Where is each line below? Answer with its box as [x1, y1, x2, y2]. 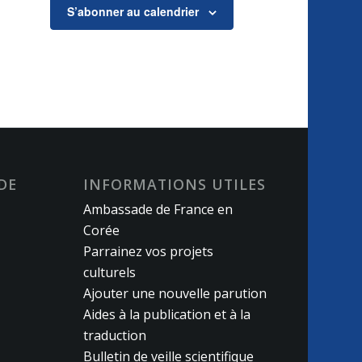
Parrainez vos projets [83, 242, 214, 260]
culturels [83, 263, 137, 281]
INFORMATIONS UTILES [83, 174, 267, 194]
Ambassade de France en [83, 200, 234, 218]
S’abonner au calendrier [66, 3, 199, 19]
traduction [83, 326, 147, 344]
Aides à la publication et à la [83, 305, 251, 323]
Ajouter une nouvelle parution [83, 284, 267, 302]
